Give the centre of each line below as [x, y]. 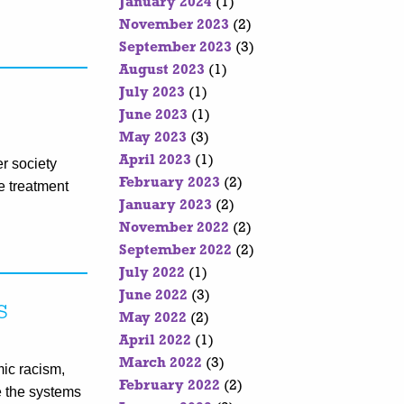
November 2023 [174, 26]
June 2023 [153, 116]
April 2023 [155, 161]
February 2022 [170, 386]
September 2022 [175, 251]
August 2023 [162, 71]
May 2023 [153, 138]
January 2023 [165, 206]
